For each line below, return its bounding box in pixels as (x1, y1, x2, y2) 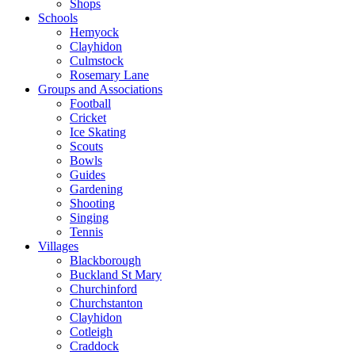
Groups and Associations (38, 82, 162, 96)
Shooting (70, 197, 115, 210)
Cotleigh (70, 325, 113, 338)
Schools (38, 11, 78, 25)
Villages (38, 239, 78, 253)
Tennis (70, 225, 103, 239)
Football (70, 97, 111, 110)
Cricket (70, 111, 106, 124)
